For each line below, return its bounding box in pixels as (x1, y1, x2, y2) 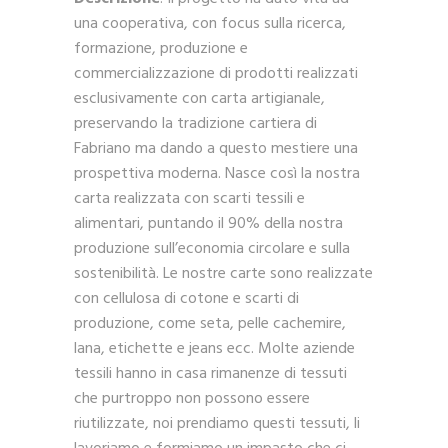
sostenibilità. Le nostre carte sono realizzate (74, 261, 373, 288)
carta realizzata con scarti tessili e (74, 186, 305, 213)
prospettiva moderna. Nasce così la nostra (74, 161, 360, 188)
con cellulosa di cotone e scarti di (74, 286, 299, 313)
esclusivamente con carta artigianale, (74, 86, 325, 113)
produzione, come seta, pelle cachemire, (74, 311, 346, 338)
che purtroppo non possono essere (74, 386, 310, 413)
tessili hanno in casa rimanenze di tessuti (74, 361, 347, 388)
